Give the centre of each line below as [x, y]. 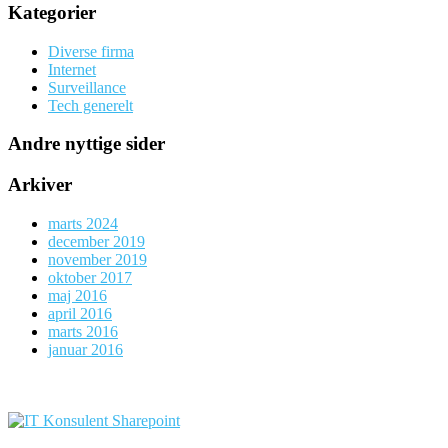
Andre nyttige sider [86, 144]
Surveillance [87, 87]
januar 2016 [85, 349]
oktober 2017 [90, 277]
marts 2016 [83, 331]
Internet [72, 69]
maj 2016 [77, 295]
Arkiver [40, 185]
